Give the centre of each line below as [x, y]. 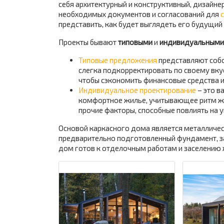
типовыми [135, 42]
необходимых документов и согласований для [139, 14]
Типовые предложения [118, 60]
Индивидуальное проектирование [137, 90]
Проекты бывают [88, 42]
